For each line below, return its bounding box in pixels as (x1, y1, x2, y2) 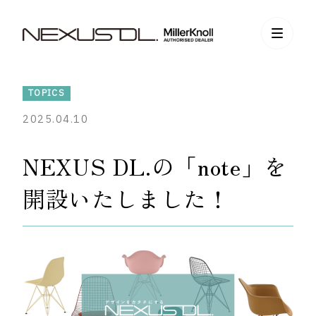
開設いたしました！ (23, 182, 230, 214)
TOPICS (28, 87, 65, 99)
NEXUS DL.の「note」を (23, 150, 287, 182)
